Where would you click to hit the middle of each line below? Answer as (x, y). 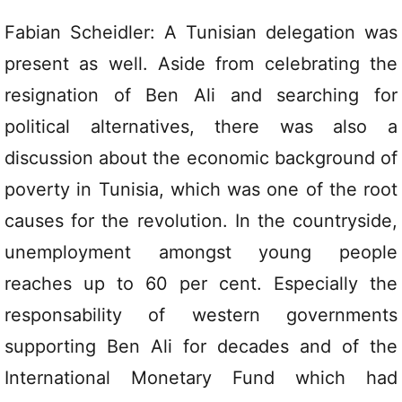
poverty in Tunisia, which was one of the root (201, 190)
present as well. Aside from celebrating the (201, 64)
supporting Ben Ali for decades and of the (201, 347)
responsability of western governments (201, 315)
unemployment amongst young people (201, 253)
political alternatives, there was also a (201, 127)
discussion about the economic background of (201, 158)
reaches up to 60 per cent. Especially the (201, 284)
